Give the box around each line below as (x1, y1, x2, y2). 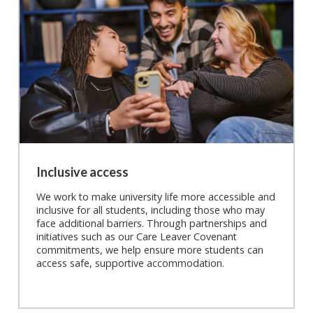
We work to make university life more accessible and (36, 189, 275, 203)
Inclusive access (36, 164, 129, 180)
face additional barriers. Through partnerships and (36, 216, 267, 230)
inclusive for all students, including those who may (36, 203, 265, 217)
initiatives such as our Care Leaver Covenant (36, 229, 237, 243)
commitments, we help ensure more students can (36, 242, 263, 256)
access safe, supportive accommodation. (36, 256, 224, 270)
